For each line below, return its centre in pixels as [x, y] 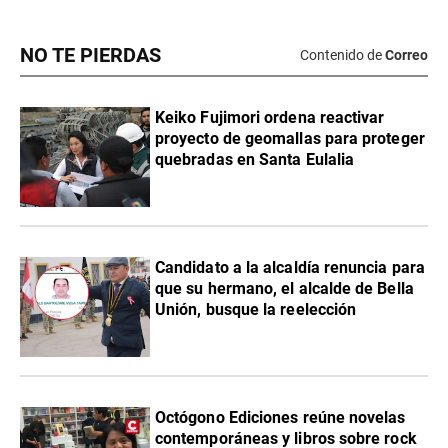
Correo [406, 55]
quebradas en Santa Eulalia [255, 159]
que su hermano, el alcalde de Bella [284, 288]
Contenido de [341, 55]
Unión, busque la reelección [256, 309]
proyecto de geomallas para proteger [290, 138]
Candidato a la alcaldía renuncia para [290, 267]
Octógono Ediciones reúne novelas [280, 417]
